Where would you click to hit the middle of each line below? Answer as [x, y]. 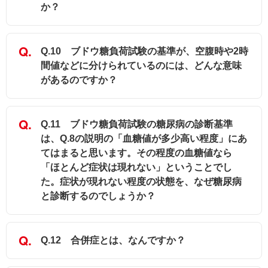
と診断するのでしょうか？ [98, 196]
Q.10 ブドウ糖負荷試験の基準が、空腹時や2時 [144, 51]
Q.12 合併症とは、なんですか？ [113, 240]
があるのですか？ [79, 80]
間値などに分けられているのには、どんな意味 [141, 66]
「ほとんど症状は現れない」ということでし [136, 167]
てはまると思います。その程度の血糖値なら [136, 153]
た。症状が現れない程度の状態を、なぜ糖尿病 [141, 182]
